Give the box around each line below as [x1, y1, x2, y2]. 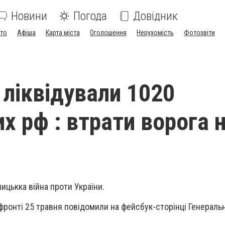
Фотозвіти [184, 29, 215, 37]
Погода [73, 9, 107, 23]
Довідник [133, 9, 178, 23]
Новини [11, 9, 47, 23]
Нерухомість [137, 29, 174, 37]
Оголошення [90, 29, 127, 37]
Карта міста [46, 29, 80, 37]
